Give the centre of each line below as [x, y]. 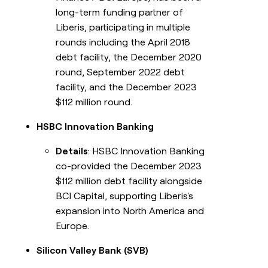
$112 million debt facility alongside [129, 181]
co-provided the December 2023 [129, 166]
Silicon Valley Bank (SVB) [93, 250]
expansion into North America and [130, 211]
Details [72, 151]
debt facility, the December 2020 [129, 57]
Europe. [73, 226]
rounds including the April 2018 [123, 42]
